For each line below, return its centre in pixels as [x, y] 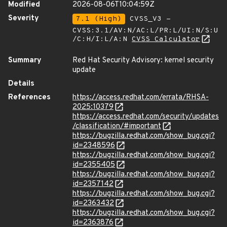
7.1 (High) [99, 19]
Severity [24, 18]
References [29, 98]
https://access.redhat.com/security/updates [146, 117]
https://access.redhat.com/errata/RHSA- [141, 98]
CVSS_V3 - [148, 19]
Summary [25, 61]
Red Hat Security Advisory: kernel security [143, 61]
